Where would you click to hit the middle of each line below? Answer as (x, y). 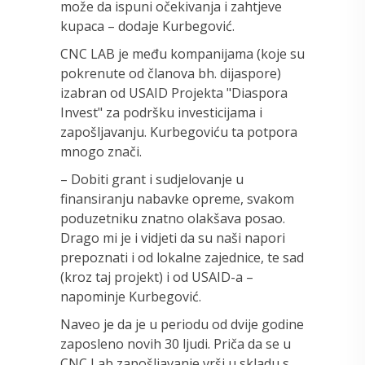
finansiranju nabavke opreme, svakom (177, 198)
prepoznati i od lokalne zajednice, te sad (182, 257)
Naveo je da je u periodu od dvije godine (182, 324)
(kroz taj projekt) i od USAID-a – (157, 277)
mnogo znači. (101, 151)
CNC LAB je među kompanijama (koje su (182, 53)
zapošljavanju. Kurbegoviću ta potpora (179, 132)
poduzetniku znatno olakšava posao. (173, 218)
